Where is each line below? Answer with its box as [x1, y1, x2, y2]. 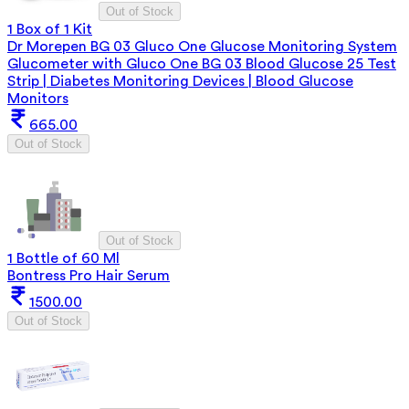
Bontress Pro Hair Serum [7, 267, 170, 283]
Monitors [7, 90, 68, 106]
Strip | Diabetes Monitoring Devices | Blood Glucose [7, 73, 353, 89]
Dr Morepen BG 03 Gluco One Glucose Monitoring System [7, 38, 397, 54]
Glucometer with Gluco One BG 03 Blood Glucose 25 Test [7, 56, 396, 71]
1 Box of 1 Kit [7, 21, 92, 37]
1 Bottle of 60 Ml [7, 250, 120, 266]
